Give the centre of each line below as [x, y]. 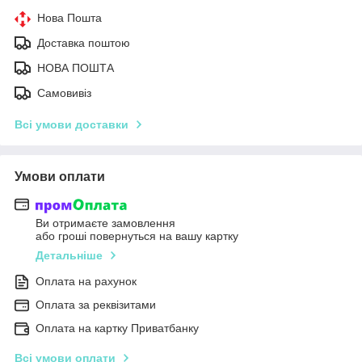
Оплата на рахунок [86, 282]
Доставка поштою [84, 42]
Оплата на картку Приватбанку [117, 328]
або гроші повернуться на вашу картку [137, 236]
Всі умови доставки [72, 124]
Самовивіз [64, 93]
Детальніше [69, 256]
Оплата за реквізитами [96, 305]
